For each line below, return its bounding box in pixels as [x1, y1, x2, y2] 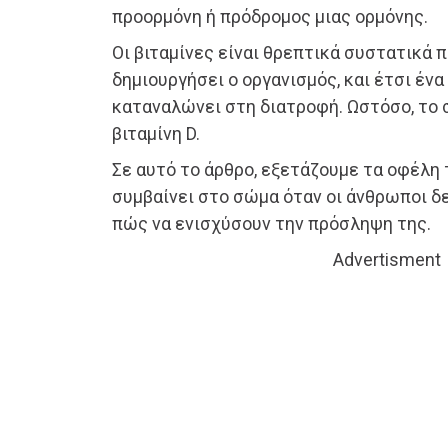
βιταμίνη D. [112, 123, 200, 145]
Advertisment [333, 249, 441, 271]
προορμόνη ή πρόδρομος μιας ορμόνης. [112, 6, 428, 28]
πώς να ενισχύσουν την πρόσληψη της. [112, 213, 431, 235]
